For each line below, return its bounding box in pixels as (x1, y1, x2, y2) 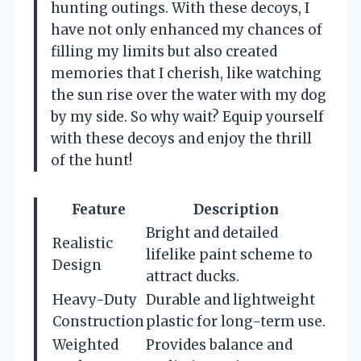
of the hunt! (51, 151, 132, 169)
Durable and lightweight (146, 290, 315, 309)
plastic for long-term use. (146, 312, 326, 330)
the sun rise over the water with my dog (51, 85, 326, 104)
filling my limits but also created (51, 42, 277, 60)
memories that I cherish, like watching (51, 64, 322, 82)
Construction (52, 312, 144, 330)
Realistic (52, 234, 113, 252)
